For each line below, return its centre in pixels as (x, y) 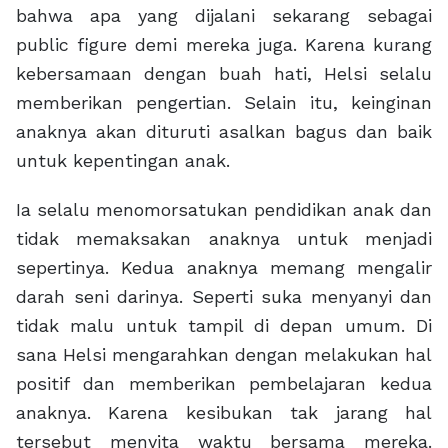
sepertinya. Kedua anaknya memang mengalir (224, 268)
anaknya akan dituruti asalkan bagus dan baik (224, 132)
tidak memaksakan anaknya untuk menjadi (224, 239)
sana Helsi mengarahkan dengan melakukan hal (224, 355)
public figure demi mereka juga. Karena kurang (224, 45)
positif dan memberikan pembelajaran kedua (224, 384)
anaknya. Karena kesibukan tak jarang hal (224, 413)
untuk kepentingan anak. (123, 161)
